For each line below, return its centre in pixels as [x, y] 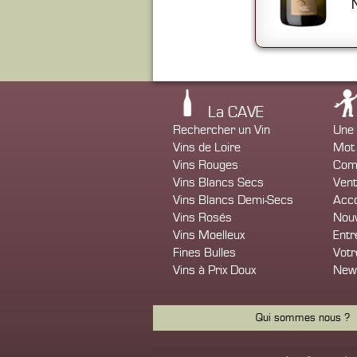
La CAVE [236, 112]
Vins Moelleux [209, 235]
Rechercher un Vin [222, 130]
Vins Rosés [202, 218]
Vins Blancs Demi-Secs [233, 200]
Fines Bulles [204, 253]
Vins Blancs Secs [218, 182]
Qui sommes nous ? [303, 318]
